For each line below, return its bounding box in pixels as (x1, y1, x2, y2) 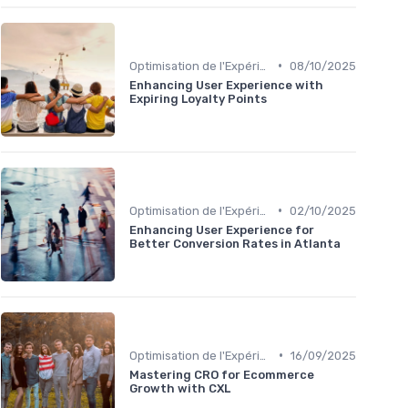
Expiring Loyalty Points (129, 91, 267, 106)
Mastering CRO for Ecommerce (129, 367, 314, 382)
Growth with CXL (129, 381, 230, 395)
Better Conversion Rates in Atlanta (129, 236, 341, 250)
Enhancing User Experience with (129, 77, 323, 92)
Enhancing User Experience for (129, 222, 314, 237)
